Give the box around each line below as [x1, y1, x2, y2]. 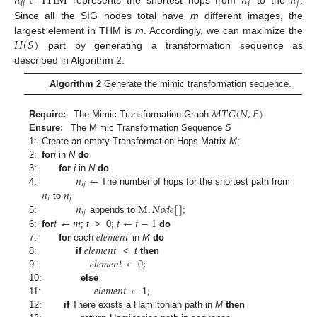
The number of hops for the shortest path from [98, 176, 291, 188]
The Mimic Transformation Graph [74, 109, 212, 120]
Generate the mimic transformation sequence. [100, 79, 292, 90]
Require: [29, 109, 67, 120]
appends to [86, 204, 138, 215]
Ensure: [29, 122, 64, 134]
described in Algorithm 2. [14, 54, 125, 66]
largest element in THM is [14, 24, 135, 36]
